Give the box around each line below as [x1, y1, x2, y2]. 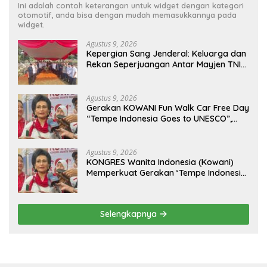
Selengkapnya [100, 208, 159, 219]
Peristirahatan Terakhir [86, 80, 178, 91]
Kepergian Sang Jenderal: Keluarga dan [86, 48, 246, 59]
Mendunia [86, 134, 125, 145]
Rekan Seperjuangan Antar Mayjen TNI [86, 58, 241, 70]
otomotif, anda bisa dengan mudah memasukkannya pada [18, 10, 237, 20]
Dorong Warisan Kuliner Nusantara [86, 123, 226, 135]
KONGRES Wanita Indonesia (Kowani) [86, 156, 234, 167]
